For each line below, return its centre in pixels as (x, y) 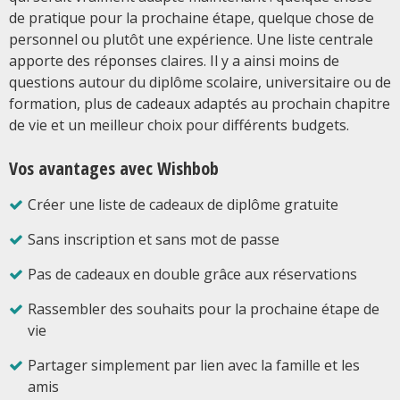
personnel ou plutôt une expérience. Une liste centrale (191, 39)
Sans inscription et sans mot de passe (154, 239)
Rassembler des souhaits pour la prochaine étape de (204, 308)
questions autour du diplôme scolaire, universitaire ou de (200, 82)
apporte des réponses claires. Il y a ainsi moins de (174, 60)
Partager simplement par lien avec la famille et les (194, 365)
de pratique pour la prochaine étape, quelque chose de (192, 17)
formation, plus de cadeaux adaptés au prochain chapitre (200, 103)
